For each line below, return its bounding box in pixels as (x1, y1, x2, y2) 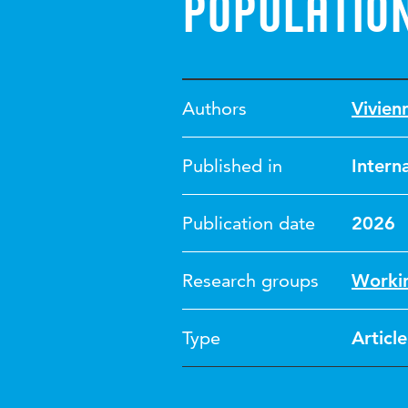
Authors (182, 97, 247, 119)
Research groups (182, 270, 319, 291)
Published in (182, 155, 282, 177)
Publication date (182, 212, 315, 234)
